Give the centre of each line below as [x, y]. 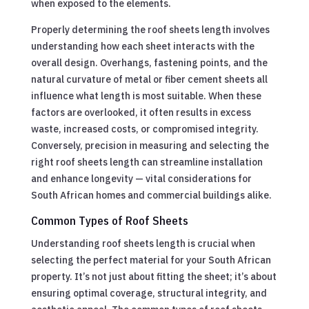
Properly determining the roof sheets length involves [150, 29]
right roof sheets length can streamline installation [147, 162]
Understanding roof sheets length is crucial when [143, 243]
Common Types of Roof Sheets [109, 220]
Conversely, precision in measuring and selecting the [150, 145]
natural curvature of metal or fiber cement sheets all [149, 79]
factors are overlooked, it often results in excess [141, 112]
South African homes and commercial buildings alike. [151, 195]
